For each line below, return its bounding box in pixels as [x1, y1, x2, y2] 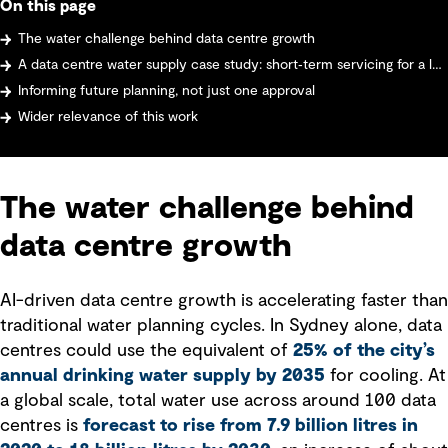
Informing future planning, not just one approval [17, 84, 315, 99]
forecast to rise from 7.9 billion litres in [83, 416, 418, 435]
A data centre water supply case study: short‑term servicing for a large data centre [17, 58, 432, 73]
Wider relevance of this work [17, 110, 198, 125]
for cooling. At [325, 366, 446, 385]
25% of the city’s [293, 341, 435, 360]
